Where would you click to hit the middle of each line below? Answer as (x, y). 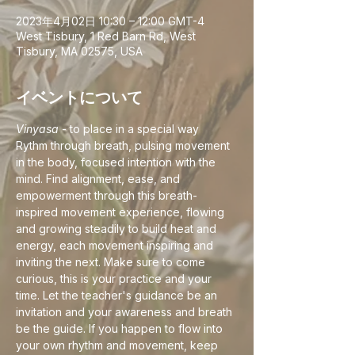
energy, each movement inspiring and (116, 245)
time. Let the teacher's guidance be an (118, 295)
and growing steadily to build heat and (118, 229)
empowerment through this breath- (107, 195)
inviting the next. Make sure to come (112, 262)
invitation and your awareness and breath (126, 312)
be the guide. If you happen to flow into (121, 328)
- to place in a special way (129, 129)
